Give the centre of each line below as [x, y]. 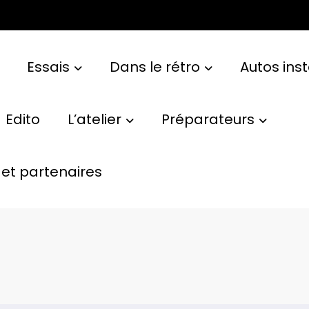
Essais [48, 67]
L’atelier [94, 119]
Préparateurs [208, 119]
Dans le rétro [154, 67]
